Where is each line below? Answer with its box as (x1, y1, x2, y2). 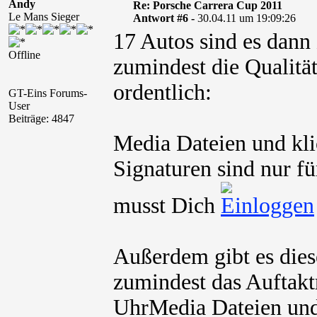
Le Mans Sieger (8, 11, 79, 23)
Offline (8, 49, 40, 61)
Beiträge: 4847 (8, 113, 74, 125)
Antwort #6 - (132, 12, 197, 24)
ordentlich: (113, 80, 212, 105)
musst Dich (113, 193, 221, 218)
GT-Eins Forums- (8, 87, 87, 99)
